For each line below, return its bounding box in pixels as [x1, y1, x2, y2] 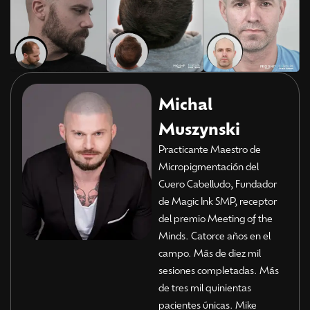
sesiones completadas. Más [158, 264, 279, 277]
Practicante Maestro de [158, 143, 261, 156]
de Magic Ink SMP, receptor [158, 194, 277, 208]
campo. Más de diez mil [158, 246, 261, 259]
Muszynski [158, 117, 240, 140]
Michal [158, 92, 212, 115]
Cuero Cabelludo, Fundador [158, 177, 277, 190]
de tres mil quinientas [158, 281, 251, 294]
